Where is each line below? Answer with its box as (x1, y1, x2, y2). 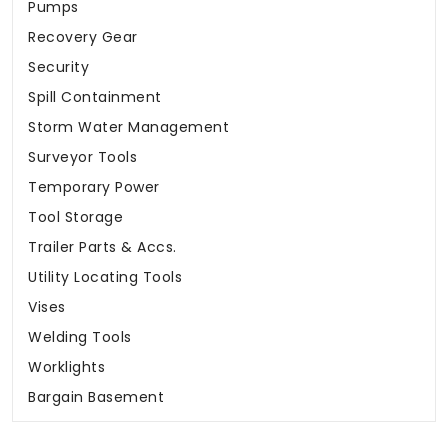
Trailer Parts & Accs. (28, 237, 177, 258)
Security (28, 57, 89, 78)
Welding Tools (28, 327, 132, 348)
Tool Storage (28, 207, 123, 228)
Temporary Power (28, 177, 160, 198)
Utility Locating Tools (28, 267, 182, 288)
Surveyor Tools (28, 147, 137, 168)
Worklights (28, 357, 105, 378)
